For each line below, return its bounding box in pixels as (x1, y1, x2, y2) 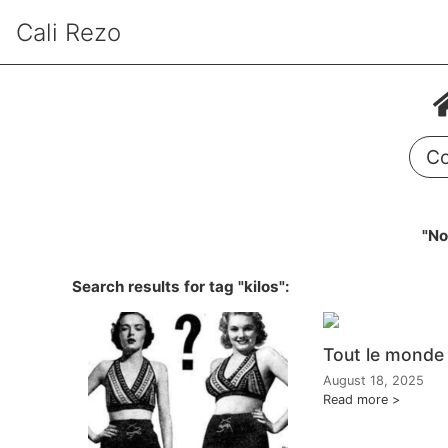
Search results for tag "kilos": (72, 277, 290, 296)
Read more (323, 392, 388, 407)
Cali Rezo (16, 17, 121, 47)
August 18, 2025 (323, 373, 424, 388)
